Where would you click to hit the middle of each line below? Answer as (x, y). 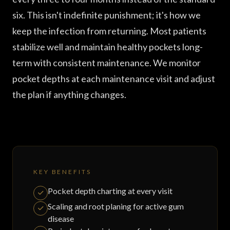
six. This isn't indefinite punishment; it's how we (107, 15)
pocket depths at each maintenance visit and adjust (114, 79)
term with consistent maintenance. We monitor (107, 63)
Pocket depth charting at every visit (110, 191)
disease (61, 218)
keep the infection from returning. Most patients (109, 31)
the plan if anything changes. (69, 94)
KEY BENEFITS (62, 172)
